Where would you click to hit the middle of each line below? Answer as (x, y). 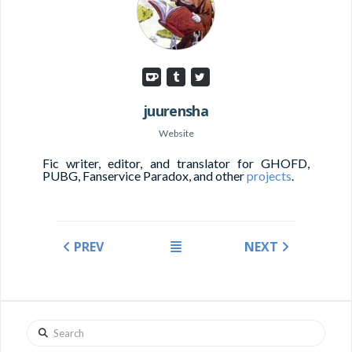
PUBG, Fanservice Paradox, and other (145, 175)
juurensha (176, 110)
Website (176, 133)
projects (269, 175)
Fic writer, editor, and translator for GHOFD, (176, 163)
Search (41, 326)
